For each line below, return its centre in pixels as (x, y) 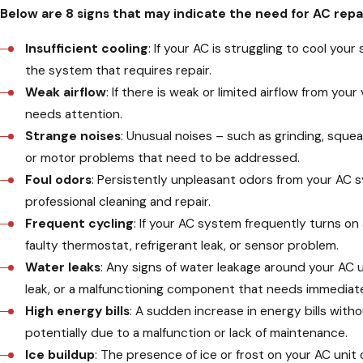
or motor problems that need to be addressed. (163, 158)
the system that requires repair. (119, 70)
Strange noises (73, 136)
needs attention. (74, 114)
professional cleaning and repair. (118, 202)
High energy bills (78, 311)
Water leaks (63, 267)
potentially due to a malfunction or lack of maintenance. (187, 333)
